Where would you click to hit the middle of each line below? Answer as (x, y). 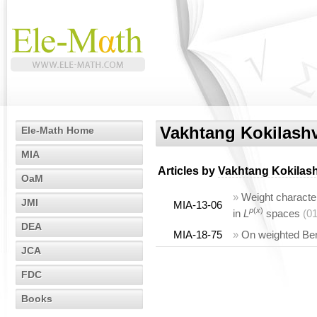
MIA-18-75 (198, 235)
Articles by (188, 171)
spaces (282, 214)
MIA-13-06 (198, 205)
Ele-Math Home (58, 130)
